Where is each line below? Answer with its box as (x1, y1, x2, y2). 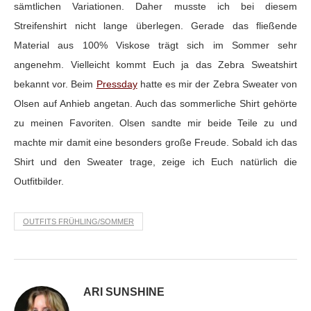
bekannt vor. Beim (14, 78, 96, 90)
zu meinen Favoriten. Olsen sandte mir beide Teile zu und (14, 117, 297, 129)
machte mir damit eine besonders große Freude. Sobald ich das (14, 137, 297, 149)
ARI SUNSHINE (83, 286, 165, 299)
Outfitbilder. (14, 176, 64, 187)
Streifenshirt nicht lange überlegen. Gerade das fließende (14, 20, 297, 32)
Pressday (96, 78, 137, 90)
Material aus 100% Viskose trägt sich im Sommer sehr (14, 40, 297, 51)
